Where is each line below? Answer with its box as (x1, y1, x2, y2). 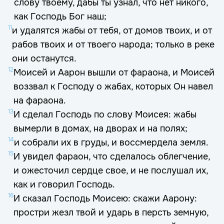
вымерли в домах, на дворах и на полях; (13, 123, 187, 134)
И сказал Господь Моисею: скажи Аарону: (13, 193, 197, 204)
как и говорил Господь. (13, 179, 115, 190)
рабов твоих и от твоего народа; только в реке (12, 39, 214, 50)
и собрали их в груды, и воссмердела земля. (14, 137, 208, 148)
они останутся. (12, 53, 76, 64)
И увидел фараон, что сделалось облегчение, (13, 151, 210, 162)
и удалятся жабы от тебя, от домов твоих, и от (12, 25, 212, 36)
